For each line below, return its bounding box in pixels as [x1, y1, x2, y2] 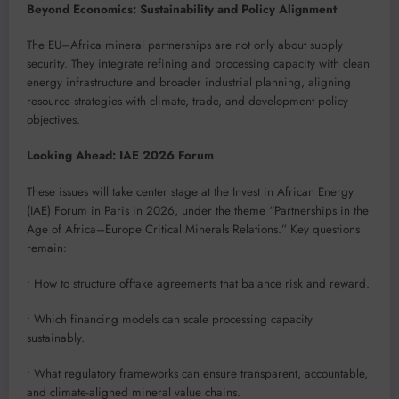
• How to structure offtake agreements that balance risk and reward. [27, 274, 370, 292]
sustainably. [27, 329, 85, 346]
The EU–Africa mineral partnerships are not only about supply [27, 37, 343, 54]
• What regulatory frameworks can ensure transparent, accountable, [27, 365, 368, 383]
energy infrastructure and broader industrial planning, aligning [27, 74, 351, 92]
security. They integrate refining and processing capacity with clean [27, 55, 370, 73]
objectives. [27, 111, 80, 129]
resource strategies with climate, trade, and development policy [27, 93, 348, 110]
